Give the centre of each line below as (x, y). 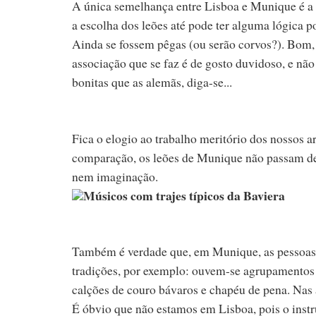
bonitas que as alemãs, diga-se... (152, 82)
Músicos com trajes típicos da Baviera (184, 195)
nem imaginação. (115, 176)
